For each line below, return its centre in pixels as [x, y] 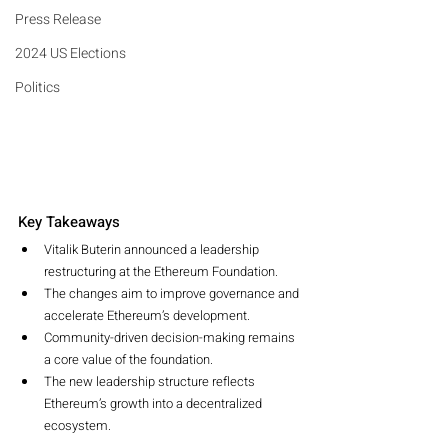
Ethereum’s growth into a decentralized [154, 403]
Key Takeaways [69, 221]
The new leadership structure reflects [151, 381]
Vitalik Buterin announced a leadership [153, 249]
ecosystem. [77, 425]
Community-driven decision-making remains [171, 337]
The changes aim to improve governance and [173, 293]
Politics [37, 87]
